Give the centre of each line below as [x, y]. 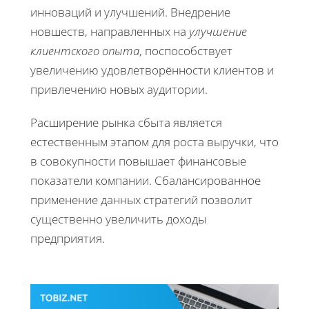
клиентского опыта [85, 51]
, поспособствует [186, 51]
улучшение [218, 32]
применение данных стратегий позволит [141, 200]
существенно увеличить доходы [118, 219]
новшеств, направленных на [110, 32]
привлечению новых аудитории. [119, 90]
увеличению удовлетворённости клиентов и [152, 70]
